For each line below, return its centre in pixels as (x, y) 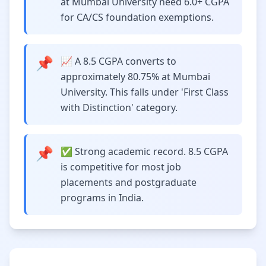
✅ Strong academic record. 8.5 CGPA (144, 151)
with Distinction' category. (119, 107)
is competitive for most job (121, 167)
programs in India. (102, 198)
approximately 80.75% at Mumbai (135, 77)
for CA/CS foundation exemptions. (137, 17)
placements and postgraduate (129, 182)
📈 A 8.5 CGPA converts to (118, 61)
